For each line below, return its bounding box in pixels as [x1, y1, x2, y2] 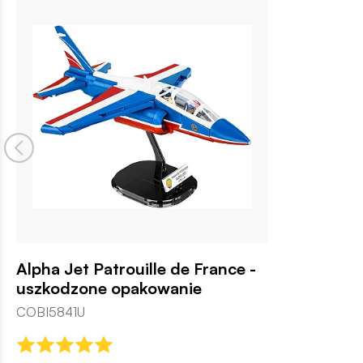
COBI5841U [16, 303, 85, 320]
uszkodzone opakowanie [16, 277, 202, 298]
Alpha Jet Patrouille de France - [16, 258, 256, 279]
